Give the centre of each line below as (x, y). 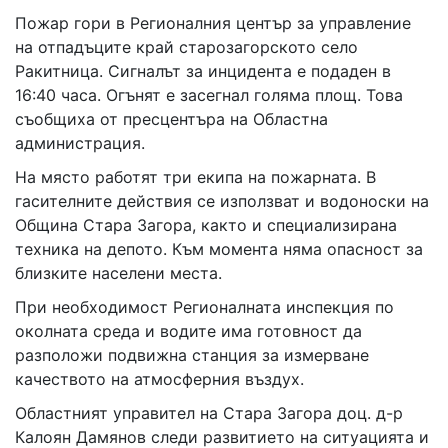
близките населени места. (118, 273)
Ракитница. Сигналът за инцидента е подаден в (203, 71)
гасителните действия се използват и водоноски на (222, 201)
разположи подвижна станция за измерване (192, 355)
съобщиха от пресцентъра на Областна (171, 119)
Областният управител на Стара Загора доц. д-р (209, 413)
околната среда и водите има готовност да (188, 331)
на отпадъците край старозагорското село (186, 47)
